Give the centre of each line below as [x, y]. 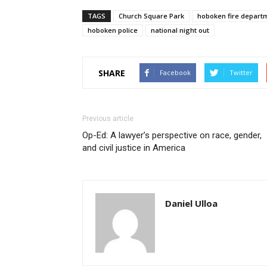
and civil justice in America [134, 148]
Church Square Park [151, 16]
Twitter [241, 72]
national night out [180, 30]
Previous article [108, 119]
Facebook [175, 72]
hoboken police [113, 30]
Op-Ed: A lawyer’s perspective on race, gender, [172, 135]
